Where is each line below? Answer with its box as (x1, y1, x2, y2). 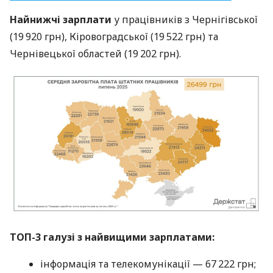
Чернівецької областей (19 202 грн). (10, 46, 181, 60)
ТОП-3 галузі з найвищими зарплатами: (10, 230, 214, 244)
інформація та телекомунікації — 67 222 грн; (40, 257, 256, 271)
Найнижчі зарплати (10, 12, 112, 26)
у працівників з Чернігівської (112, 12, 258, 26)
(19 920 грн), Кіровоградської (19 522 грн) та (10, 29, 218, 43)
